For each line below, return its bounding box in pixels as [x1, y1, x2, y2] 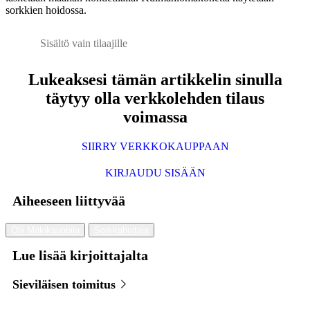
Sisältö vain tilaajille [40, 37, 127, 50]
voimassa [122, 108, 188, 127]
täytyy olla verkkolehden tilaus [46, 89, 264, 108]
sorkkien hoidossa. [6, 4, 86, 17]
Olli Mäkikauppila [11, 225, 80, 236]
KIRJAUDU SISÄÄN [104, 167, 206, 179]
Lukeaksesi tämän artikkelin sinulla [28, 71, 282, 89]
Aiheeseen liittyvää [12, 193, 125, 209]
